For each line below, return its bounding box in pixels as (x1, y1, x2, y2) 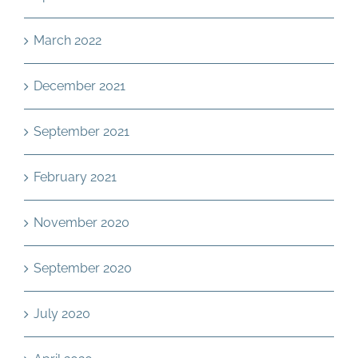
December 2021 (34, 78, 125, 93)
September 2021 (34, 124, 129, 139)
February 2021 (34, 169, 117, 185)
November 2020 (34, 215, 129, 230)
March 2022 (34, 33, 101, 48)
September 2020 (34, 261, 132, 276)
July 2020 (34, 306, 90, 321)
